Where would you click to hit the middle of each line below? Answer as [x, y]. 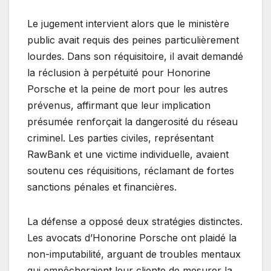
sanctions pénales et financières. [102, 187]
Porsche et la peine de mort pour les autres [128, 89]
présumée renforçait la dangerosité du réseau [132, 121]
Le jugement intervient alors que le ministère [128, 23]
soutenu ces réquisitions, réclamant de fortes [131, 170]
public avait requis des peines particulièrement [133, 40]
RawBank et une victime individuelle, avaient [128, 154]
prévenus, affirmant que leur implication [119, 105]
